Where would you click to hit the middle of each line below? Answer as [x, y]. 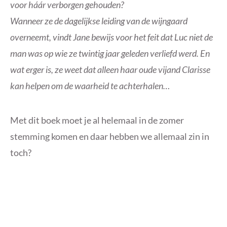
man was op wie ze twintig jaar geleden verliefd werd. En [110, 53]
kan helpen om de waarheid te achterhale [84, 85]
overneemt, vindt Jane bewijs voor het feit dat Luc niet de [111, 37]
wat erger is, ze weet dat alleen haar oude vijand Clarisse [110, 69]
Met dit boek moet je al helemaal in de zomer [97, 120]
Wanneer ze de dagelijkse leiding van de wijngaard [99, 21]
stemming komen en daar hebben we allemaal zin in [110, 136]
